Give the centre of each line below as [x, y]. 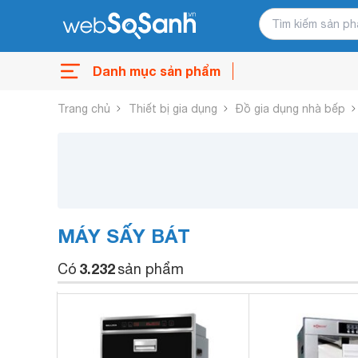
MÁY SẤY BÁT [124, 236]
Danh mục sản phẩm [157, 71]
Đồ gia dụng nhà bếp [290, 108]
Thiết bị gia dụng [173, 108]
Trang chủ [84, 108]
